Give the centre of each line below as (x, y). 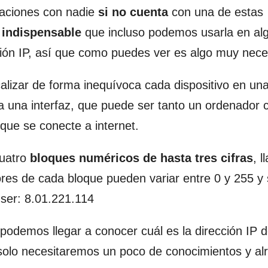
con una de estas (216, 12)
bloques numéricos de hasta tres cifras (141, 158)
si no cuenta (133, 12)
